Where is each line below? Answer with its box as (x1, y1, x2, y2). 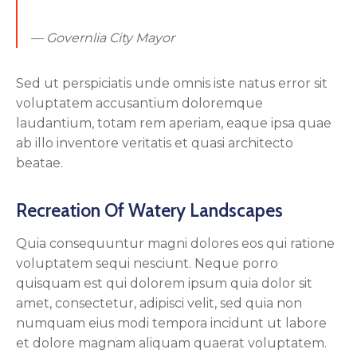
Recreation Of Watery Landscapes (16, 199, 283, 222)
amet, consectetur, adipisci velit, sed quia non (16, 296, 302, 312)
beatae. (16, 155, 63, 171)
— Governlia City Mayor (30, 30, 175, 46)
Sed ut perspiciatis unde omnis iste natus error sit (16, 76, 328, 92)
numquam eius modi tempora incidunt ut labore (16, 316, 327, 331)
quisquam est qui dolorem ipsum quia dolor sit (16, 276, 312, 292)
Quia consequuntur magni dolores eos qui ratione (16, 236, 335, 252)
